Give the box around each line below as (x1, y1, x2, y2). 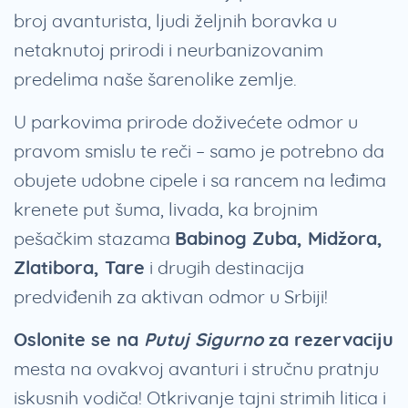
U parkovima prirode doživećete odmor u (14, 110, 358, 134)
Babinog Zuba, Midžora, (175, 227, 382, 250)
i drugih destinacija (145, 256, 304, 280)
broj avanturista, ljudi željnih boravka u (14, 9, 337, 33)
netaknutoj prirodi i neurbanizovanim (14, 38, 328, 62)
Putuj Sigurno (138, 328, 263, 352)
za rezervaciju (263, 328, 393, 352)
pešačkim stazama (14, 227, 175, 250)
